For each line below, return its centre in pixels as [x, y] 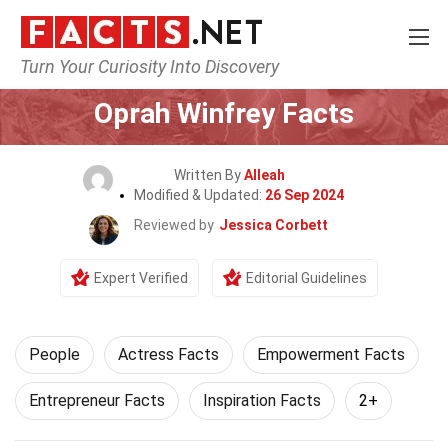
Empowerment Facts [331, 354]
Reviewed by [174, 225]
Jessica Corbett [273, 225]
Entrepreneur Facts [97, 400]
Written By [208, 175]
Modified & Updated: [199, 195]
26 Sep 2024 [304, 195]
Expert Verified [141, 278]
